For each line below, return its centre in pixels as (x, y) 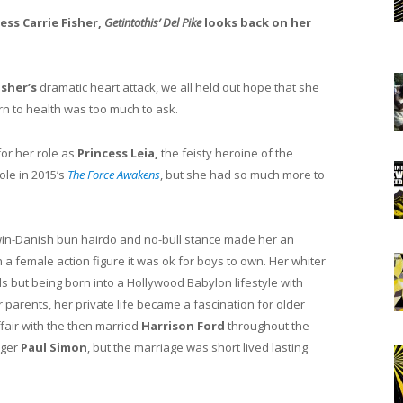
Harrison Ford (183, 325)
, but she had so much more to (242, 174)
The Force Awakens (114, 174)
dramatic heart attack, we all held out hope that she (178, 88)
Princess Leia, (118, 152)
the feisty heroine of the (226, 152)
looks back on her (256, 23)
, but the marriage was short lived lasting (197, 347)
